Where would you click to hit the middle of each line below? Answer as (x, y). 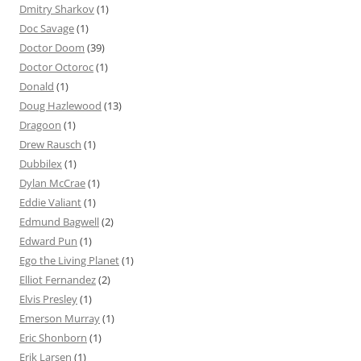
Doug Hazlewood (60, 106)
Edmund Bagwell (59, 222)
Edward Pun (48, 241)
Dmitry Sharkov (57, 9)
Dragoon (40, 125)
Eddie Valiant (50, 203)
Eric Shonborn (53, 338)
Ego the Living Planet (69, 261)
